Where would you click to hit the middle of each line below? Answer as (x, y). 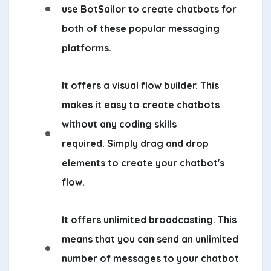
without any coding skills (119, 124)
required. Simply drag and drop (135, 143)
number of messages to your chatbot (150, 258)
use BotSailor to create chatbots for (149, 9)
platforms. (87, 47)
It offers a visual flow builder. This (140, 85)
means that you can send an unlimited (150, 239)
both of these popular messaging (141, 28)
